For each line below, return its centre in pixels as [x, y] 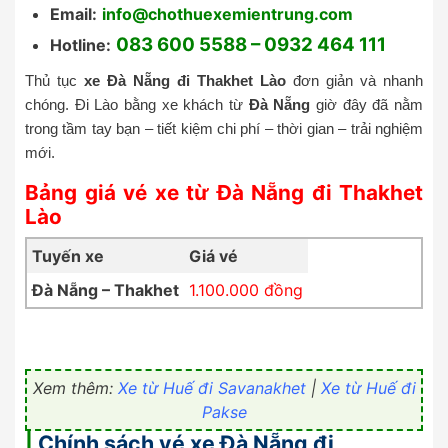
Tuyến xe [68, 256]
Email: [73, 14]
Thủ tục [54, 81]
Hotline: [80, 45]
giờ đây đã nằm [367, 105]
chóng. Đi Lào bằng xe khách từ [137, 105]
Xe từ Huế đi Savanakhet [211, 388]
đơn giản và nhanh [358, 81]
